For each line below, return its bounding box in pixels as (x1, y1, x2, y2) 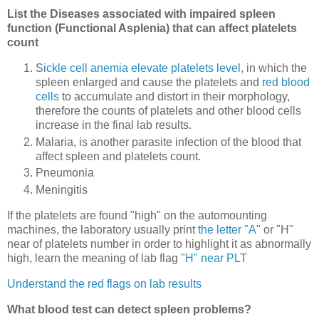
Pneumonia (36, 167, 94, 179)
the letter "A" (198, 224, 263, 236)
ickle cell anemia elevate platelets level (43, 61, 241, 74)
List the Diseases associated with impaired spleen (7, 7, 276, 20)
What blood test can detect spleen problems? (7, 303, 251, 315)
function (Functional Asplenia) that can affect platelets (7, 21, 297, 34)
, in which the (241, 61, 307, 74)
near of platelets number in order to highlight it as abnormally (7, 238, 311, 251)
